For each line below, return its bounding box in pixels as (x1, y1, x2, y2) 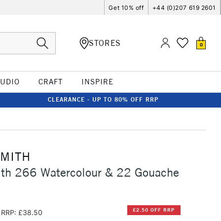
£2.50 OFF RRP (133, 207, 175, 214)
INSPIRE (81, 77, 113, 86)
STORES (89, 37, 121, 48)
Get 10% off (109, 3, 144, 11)
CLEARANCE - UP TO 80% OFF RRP (48, 96, 158, 103)
